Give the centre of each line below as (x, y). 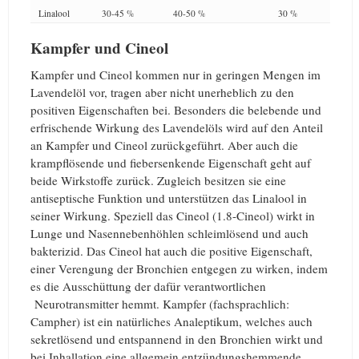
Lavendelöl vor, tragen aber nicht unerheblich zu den (162, 92)
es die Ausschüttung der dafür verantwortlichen (148, 286)
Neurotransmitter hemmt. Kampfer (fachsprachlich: (160, 303)
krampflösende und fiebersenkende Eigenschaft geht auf (171, 162)
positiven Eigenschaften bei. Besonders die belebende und (176, 109)
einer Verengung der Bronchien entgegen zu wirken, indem (179, 268)
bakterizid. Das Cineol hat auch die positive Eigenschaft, (171, 250)
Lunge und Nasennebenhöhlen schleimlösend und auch (169, 233)
